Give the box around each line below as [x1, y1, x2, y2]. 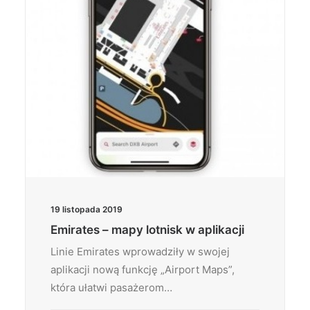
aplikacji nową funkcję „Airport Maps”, [51, 263, 235, 276]
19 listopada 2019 [51, 204, 122, 215]
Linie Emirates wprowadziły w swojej [51, 245, 230, 258]
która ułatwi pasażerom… [51, 281, 172, 294]
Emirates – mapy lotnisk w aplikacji [51, 223, 244, 237]
